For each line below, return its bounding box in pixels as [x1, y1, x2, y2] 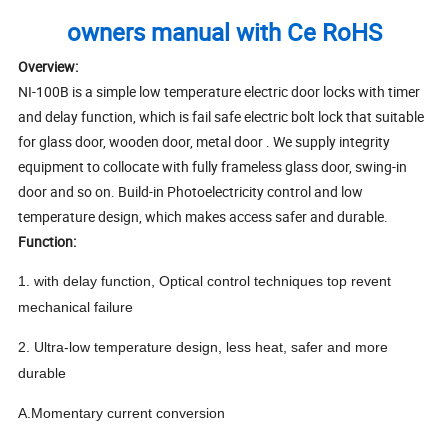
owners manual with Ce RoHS [66, 16, 382, 49]
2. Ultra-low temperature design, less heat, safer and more [18, 339, 389, 356]
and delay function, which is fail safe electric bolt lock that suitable [18, 107, 425, 127]
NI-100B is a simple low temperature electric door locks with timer [18, 82, 421, 102]
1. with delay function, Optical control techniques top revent [18, 273, 392, 290]
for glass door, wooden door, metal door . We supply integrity [18, 132, 391, 152]
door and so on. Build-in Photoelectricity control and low [18, 182, 364, 202]
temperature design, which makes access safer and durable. [18, 207, 389, 227]
